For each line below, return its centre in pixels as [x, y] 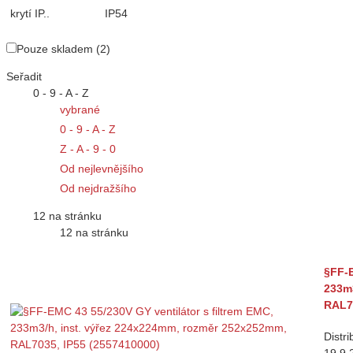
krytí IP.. [30, 13]
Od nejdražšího [98, 188]
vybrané [80, 109]
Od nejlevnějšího [102, 168]
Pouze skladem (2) [63, 48]
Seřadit [24, 76]
